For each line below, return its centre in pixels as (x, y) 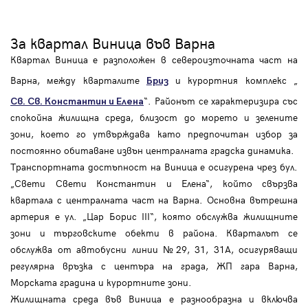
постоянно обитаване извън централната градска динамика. (152, 150)
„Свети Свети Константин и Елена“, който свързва (154, 183)
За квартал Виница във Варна (113, 42)
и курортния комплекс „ (233, 80)
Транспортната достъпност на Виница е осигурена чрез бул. (154, 166)
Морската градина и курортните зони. (101, 282)
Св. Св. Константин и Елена (77, 101)
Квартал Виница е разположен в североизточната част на (154, 59)
